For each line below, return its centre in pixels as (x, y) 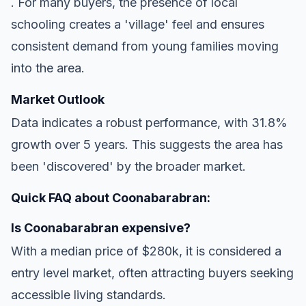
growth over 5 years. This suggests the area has (147, 144)
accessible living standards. (88, 294)
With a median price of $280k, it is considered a (146, 251)
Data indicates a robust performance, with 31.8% (149, 122)
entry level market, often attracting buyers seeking (152, 273)
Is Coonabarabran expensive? (101, 227)
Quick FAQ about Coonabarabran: (111, 197)
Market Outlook (58, 99)
